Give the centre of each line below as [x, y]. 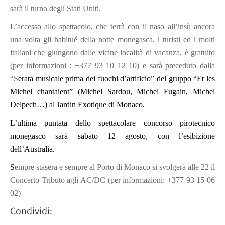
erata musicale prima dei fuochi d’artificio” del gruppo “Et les [117, 78]
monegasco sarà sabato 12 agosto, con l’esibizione [113, 136]
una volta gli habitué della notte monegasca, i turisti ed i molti [113, 39]
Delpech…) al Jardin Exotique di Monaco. [77, 104]
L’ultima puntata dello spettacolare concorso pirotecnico [113, 123]
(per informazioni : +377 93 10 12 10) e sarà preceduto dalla [113, 65]
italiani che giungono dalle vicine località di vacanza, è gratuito [113, 52]
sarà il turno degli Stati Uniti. [55, 8]
